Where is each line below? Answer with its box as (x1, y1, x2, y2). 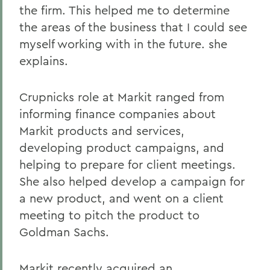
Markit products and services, (19, 123, 184, 138)
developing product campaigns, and (19, 140, 224, 155)
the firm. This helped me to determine (19, 2, 230, 17)
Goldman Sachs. (19, 224, 109, 239)
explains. (19, 53, 68, 68)
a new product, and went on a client (19, 190, 224, 206)
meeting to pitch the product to (19, 207, 199, 222)
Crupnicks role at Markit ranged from (19, 89, 224, 104)
